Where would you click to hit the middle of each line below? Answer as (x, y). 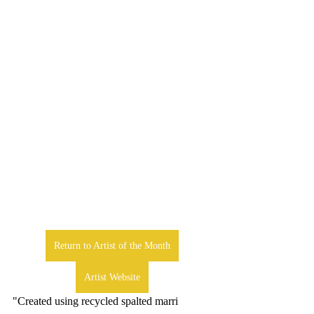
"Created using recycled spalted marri (97, 301)
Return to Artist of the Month (112, 245)
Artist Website (112, 277)
